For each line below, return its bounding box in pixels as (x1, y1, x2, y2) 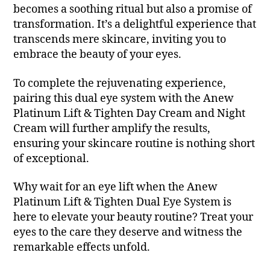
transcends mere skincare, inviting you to (13, 33, 227, 47)
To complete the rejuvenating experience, (13, 76, 227, 90)
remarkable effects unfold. (13, 240, 151, 255)
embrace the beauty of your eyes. (13, 48, 182, 62)
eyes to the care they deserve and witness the (13, 225, 243, 240)
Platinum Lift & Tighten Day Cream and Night (13, 106, 246, 121)
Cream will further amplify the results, (13, 121, 211, 136)
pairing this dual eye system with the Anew (13, 91, 234, 105)
